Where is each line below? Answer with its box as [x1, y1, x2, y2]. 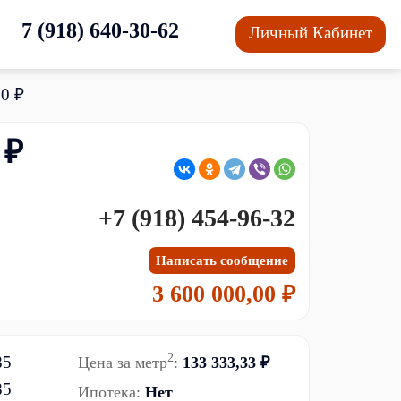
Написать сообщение [155, 252, 288, 268]
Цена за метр [78, 353, 167, 371]
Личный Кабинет [249, 23, 372, 43]
